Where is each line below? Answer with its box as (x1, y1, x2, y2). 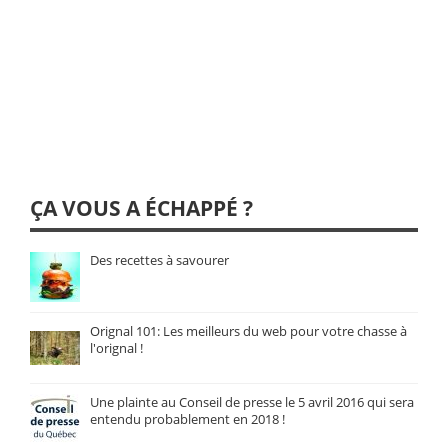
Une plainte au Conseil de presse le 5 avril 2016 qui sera (90, 393, 414, 411)
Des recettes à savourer (90, 251, 229, 269)
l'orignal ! (90, 339, 143, 357)
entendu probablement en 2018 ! (90, 410, 285, 428)
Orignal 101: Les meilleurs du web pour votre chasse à (90, 322, 407, 340)
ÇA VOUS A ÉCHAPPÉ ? (30, 194, 253, 222)
